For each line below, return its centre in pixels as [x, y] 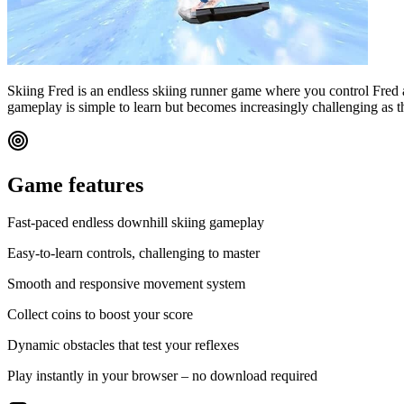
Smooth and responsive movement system [126, 284]
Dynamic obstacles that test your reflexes [123, 345]
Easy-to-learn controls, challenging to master [133, 253]
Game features [75, 184]
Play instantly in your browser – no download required [162, 376]
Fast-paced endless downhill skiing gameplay [136, 223]
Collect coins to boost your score [100, 315]
